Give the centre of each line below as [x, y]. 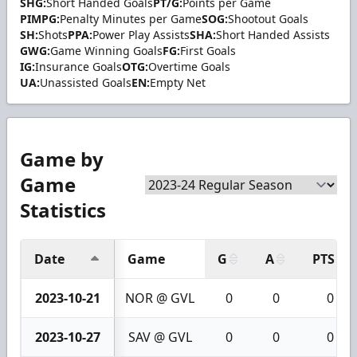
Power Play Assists [141, 34]
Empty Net [178, 82]
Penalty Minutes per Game [131, 18]
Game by [62, 159]
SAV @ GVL [160, 337]
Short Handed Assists [273, 34]
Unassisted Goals [86, 82]
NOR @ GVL [160, 298]
